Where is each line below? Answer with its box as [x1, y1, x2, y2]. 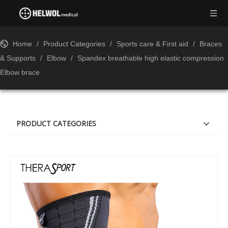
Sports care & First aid [117, 40, 188, 48]
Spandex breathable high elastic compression [77, 54, 224, 62]
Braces [199, 40, 222, 48]
